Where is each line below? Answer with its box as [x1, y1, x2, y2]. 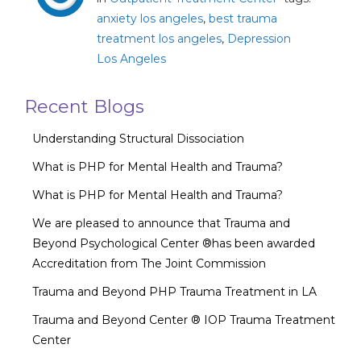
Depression [227, 31, 291, 46]
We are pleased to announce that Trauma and [32, 215, 290, 230]
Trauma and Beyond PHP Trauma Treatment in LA [32, 284, 317, 299]
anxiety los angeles [97, 10, 203, 26]
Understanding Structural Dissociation [32, 131, 244, 146]
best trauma [209, 10, 277, 26]
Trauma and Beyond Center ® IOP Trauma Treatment [32, 312, 335, 327]
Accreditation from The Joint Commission [32, 255, 266, 271]
